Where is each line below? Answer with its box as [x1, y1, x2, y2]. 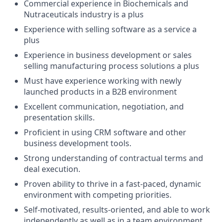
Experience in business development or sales [24, 49, 192, 60]
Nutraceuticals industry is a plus [24, 8, 144, 20]
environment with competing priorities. [24, 189, 171, 200]
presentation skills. [24, 111, 95, 123]
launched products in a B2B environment [24, 86, 177, 97]
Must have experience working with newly [24, 75, 181, 86]
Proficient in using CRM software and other [24, 126, 186, 138]
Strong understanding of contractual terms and [24, 152, 203, 164]
